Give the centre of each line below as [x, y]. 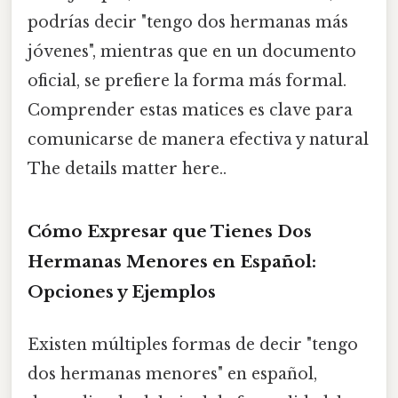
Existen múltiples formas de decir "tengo [193, 345]
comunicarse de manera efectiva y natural [198, 140]
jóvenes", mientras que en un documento [192, 52]
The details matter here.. [127, 169]
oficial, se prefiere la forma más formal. [187, 81]
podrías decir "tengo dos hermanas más [188, 23]
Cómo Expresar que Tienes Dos [170, 232]
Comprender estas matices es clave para [190, 111]
